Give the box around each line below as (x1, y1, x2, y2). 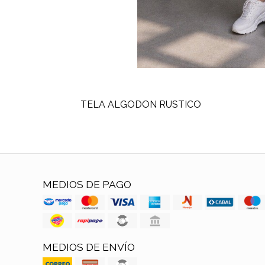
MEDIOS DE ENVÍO (43, 241, 135, 254)
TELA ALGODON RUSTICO (80, 99, 201, 111)
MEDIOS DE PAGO (43, 178, 131, 191)
